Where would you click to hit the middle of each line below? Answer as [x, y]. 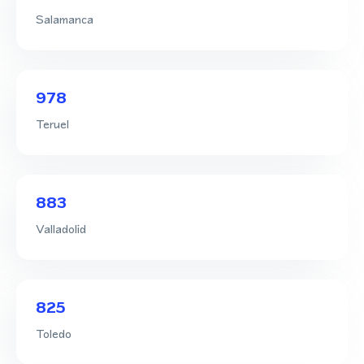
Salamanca [65, 19]
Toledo [54, 333]
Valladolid [61, 228]
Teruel [52, 123]
